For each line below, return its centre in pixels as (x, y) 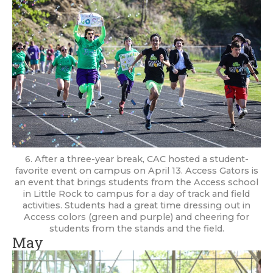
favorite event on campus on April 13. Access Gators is (136, 170)
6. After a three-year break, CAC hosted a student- (136, 159)
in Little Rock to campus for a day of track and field (136, 193)
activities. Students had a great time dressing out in (136, 205)
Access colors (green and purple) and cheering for (136, 217)
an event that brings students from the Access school (136, 182)
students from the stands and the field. (136, 228)
